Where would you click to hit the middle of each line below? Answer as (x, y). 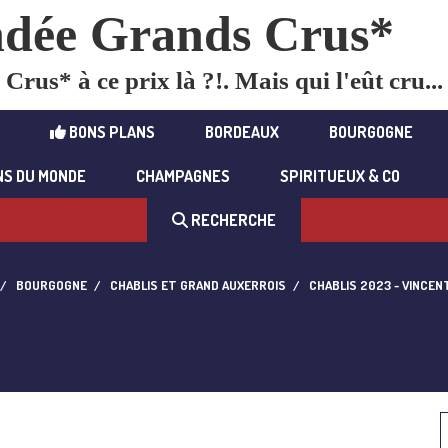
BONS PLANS (110, 132)
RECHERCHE (232, 220)
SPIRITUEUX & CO (339, 176)
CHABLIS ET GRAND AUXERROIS (198, 285)
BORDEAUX (241, 132)
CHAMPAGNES (182, 176)
